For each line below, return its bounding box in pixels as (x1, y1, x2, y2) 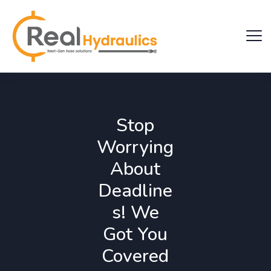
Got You (103, 222, 168, 247)
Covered (102, 244, 169, 269)
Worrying (97, 135, 174, 160)
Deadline (98, 178, 173, 203)
